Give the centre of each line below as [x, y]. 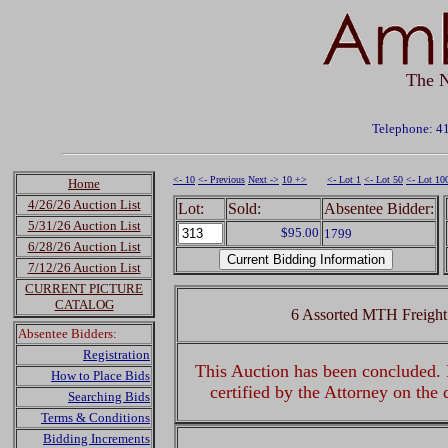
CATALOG [84, 304]
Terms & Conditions [95, 417]
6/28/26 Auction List [84, 246]
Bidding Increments [96, 438]
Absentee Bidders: [67, 333]
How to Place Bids [100, 375]
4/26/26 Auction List [84, 204]
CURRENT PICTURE [84, 288]
